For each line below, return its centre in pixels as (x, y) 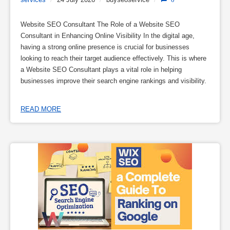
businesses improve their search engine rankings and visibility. (113, 81)
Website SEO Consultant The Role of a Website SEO (100, 24)
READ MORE (41, 109)
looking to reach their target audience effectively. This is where (113, 58)
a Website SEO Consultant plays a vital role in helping (101, 70)
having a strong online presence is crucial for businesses (105, 47)
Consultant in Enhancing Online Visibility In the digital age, (108, 36)
